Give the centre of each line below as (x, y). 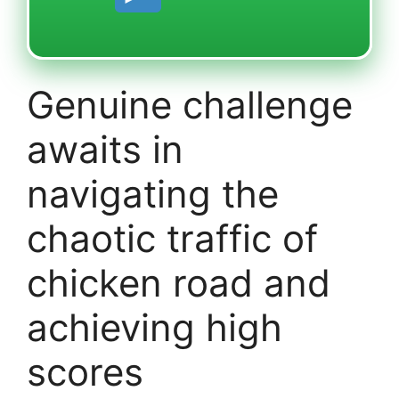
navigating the (153, 193)
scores (85, 371)
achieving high (155, 327)
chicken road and (179, 282)
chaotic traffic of (172, 238)
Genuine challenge (190, 104)
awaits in (105, 149)
